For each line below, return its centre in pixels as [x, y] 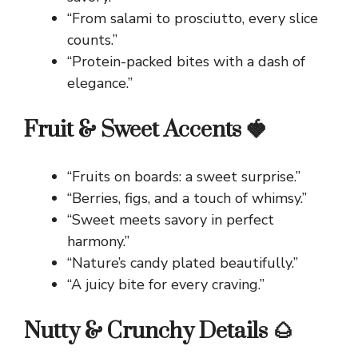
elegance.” [100, 84]
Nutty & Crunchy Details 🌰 [159, 332]
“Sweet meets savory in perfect [171, 220]
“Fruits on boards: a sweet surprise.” [184, 177]
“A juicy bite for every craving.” [166, 285]
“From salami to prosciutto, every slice [193, 19]
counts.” [92, 40]
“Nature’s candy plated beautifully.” [183, 263]
